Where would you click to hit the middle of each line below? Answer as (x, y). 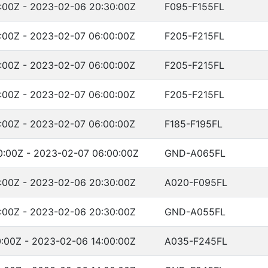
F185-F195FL (194, 124)
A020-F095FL (196, 182)
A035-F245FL (196, 241)
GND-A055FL (195, 212)
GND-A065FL (195, 153)
